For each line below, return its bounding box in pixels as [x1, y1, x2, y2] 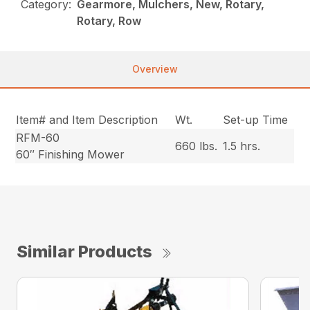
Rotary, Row [77, 14, 142, 28]
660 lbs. [175, 139, 218, 154]
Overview [132, 63, 178, 75]
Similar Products [17, 241, 152, 262]
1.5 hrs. [223, 139, 261, 154]
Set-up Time [223, 113, 289, 127]
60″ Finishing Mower [16, 147, 125, 162]
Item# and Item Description [16, 113, 158, 127]
